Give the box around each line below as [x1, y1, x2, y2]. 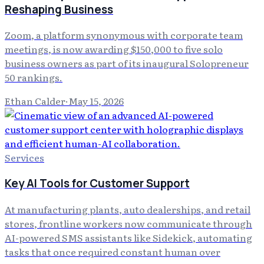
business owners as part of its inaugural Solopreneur [5, 56, 249, 71]
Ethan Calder [5, 94, 65, 108]
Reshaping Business [5, 1, 113, 17]
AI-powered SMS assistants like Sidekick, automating [5, 230, 252, 245]
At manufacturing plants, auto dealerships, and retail [5, 202, 250, 216]
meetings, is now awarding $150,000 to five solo [5, 42, 223, 57]
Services [5, 150, 44, 165]
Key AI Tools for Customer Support [5, 176, 190, 192]
